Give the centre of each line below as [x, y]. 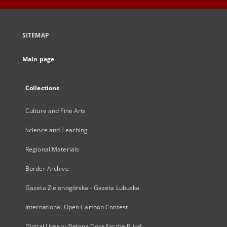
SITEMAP [36, 35]
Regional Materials [52, 149]
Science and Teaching [57, 130]
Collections [43, 88]
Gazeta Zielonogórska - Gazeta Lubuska [83, 188]
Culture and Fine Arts [56, 111]
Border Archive [47, 168]
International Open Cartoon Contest [77, 207]
